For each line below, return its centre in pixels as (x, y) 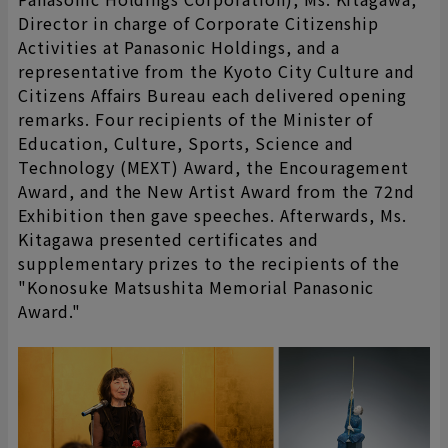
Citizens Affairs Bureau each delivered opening (213, 95)
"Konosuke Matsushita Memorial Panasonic (196, 287)
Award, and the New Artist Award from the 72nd (217, 191)
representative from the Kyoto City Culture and (217, 71)
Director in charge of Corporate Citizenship (199, 23)
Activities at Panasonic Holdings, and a (179, 47)
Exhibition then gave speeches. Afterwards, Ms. (213, 215)
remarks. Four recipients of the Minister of (196, 119)
